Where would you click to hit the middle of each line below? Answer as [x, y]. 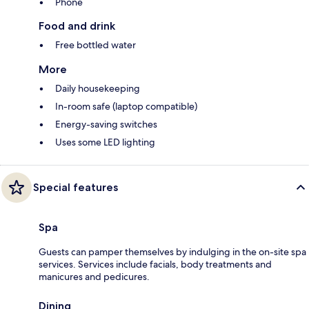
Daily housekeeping [98, 89]
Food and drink [77, 26]
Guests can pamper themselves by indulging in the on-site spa [172, 252]
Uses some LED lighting [105, 142]
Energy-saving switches [106, 124]
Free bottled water [96, 45]
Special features [76, 188]
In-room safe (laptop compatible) [126, 107]
